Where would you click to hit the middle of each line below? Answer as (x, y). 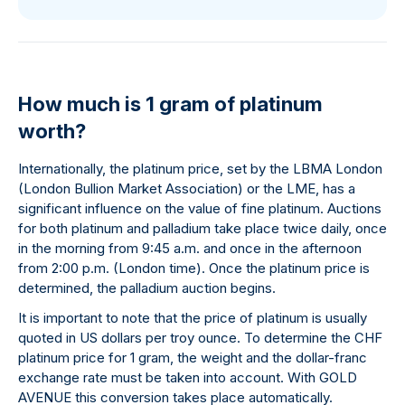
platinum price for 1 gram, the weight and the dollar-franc (193, 358)
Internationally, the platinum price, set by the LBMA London (200, 169)
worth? (52, 131)
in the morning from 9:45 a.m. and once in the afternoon (190, 248)
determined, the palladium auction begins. (147, 288)
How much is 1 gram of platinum (170, 104)
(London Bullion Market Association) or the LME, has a (187, 188)
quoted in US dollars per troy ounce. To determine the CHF (200, 338)
